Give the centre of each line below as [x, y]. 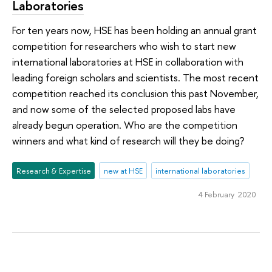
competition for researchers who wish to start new [124, 46]
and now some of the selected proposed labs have [124, 109]
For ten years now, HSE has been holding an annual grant [134, 30]
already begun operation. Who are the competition [125, 125]
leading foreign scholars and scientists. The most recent [135, 78]
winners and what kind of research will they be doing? [128, 141]
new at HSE [123, 170]
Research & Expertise [53, 170]
